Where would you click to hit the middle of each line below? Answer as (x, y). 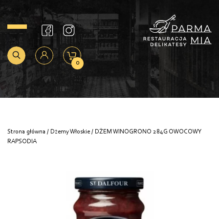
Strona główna (26, 132)
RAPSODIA (22, 142)
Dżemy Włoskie (70, 132)
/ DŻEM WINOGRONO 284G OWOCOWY (146, 132)
